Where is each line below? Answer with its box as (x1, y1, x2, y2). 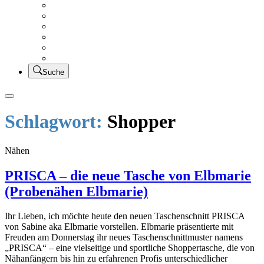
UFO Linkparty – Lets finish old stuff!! (52, 21, 197, 31)
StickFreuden (52, 42, 101, 52)
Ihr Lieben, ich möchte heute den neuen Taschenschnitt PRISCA (5, 211, 245, 222)
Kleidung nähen (52, 10, 111, 21)
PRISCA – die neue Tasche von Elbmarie (5, 167, 251, 183)
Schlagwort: (5, 111, 103, 133)
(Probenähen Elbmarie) (5, 183, 148, 199)
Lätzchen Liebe (52, 52, 110, 63)
